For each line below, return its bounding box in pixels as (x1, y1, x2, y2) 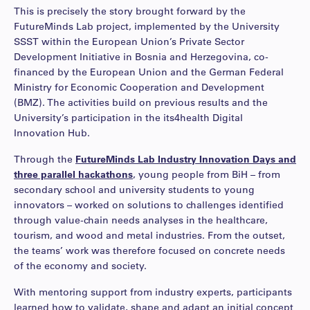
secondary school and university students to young (14, 183, 255, 196)
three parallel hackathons (14, 167, 133, 181)
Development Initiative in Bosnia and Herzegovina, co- (14, 50, 268, 63)
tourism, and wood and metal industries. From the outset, (14, 228, 285, 241)
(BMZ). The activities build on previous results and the (14, 95, 268, 109)
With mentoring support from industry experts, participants (14, 285, 292, 298)
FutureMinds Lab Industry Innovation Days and (75, 152, 296, 165)
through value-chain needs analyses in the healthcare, (14, 213, 268, 226)
